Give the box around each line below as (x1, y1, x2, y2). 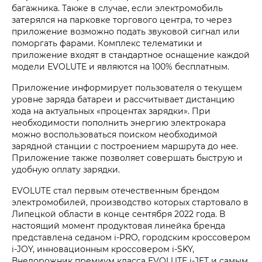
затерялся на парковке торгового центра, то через (12, 13, 232, 25)
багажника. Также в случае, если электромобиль (12, 2, 223, 13)
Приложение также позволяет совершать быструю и (12, 151, 243, 163)
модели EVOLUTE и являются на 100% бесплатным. (12, 60, 229, 72)
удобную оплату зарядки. (12, 163, 120, 175)
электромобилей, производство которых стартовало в (12, 196, 249, 208)
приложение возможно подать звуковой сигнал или (12, 25, 240, 37)
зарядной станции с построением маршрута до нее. (12, 140, 238, 151)
